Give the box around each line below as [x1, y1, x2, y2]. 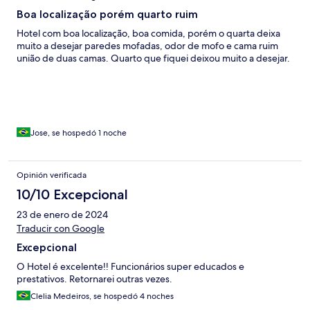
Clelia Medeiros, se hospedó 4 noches [30, 291, 174, 302]
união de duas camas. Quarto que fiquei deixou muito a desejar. [17, 52, 290, 65]
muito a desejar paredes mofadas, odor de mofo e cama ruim [17, 39, 278, 53]
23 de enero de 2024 [17, 208, 108, 221]
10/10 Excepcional [17, 186, 128, 203]
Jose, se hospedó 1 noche [30, 127, 127, 139]
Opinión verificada [17, 170, 86, 181]
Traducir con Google [17, 222, 104, 235]
